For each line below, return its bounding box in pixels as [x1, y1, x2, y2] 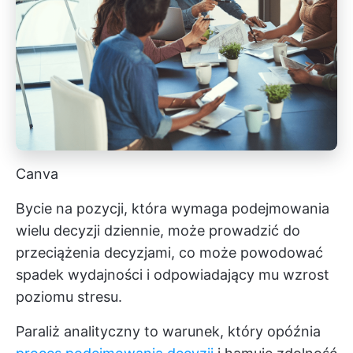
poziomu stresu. [16, 288, 122, 306]
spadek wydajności [16, 266, 143, 284]
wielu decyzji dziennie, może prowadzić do [16, 222, 300, 240]
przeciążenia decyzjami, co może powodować [16, 244, 323, 262]
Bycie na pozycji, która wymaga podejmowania [16, 200, 329, 217]
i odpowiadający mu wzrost [143, 266, 329, 284]
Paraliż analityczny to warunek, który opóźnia [16, 323, 321, 340]
